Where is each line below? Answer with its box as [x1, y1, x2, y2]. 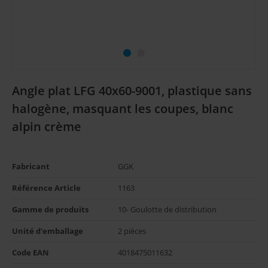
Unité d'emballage [12, 226, 83, 236]
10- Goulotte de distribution [118, 205, 217, 215]
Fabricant [12, 162, 50, 172]
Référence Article [12, 183, 81, 193]
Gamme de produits [12, 205, 89, 215]
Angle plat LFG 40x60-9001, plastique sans [12, 82, 252, 99]
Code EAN [12, 248, 49, 258]
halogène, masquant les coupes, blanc [12, 100, 233, 117]
